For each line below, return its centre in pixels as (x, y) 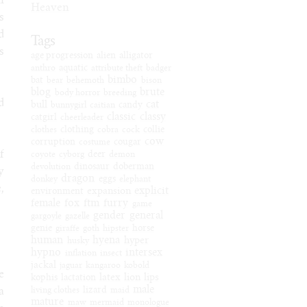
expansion (109, 192)
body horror (77, 93)
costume (94, 143)
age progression (62, 57)
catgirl (44, 118)
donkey (44, 180)
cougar (127, 143)
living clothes (55, 291)
